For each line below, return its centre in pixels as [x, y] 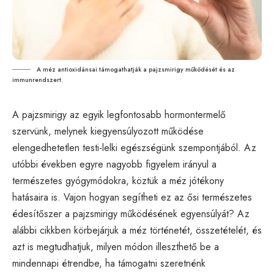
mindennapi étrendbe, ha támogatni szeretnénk [109, 263]
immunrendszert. [38, 80]
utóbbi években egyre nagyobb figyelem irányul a [114, 164]
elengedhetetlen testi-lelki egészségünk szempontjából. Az [134, 148]
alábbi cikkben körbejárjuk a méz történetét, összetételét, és [137, 230]
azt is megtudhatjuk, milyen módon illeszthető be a [116, 247]
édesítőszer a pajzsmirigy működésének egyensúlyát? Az [131, 214]
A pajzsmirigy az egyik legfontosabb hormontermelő [119, 115]
